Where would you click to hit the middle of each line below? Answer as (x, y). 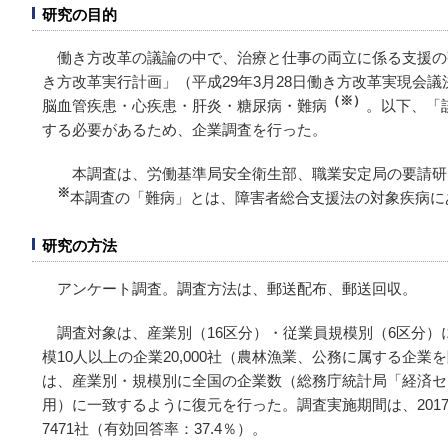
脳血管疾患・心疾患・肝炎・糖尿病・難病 (184, 105)
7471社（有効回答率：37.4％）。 (154, 428)
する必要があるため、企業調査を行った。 (184, 129)
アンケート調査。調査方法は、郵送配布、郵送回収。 (237, 288)
